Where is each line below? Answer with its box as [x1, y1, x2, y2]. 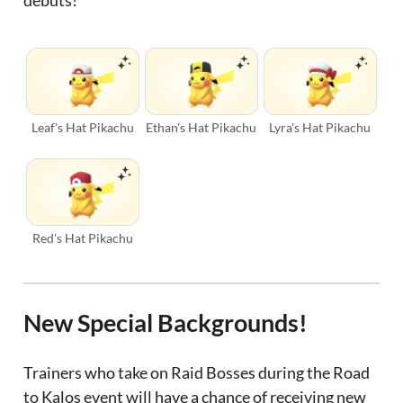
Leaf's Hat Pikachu [31, 120, 135, 136]
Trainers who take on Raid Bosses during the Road [23, 363, 371, 383]
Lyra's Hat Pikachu [269, 120, 372, 136]
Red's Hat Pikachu [32, 230, 134, 246]
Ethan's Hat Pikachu [146, 120, 257, 136]
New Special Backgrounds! [23, 307, 309, 337]
